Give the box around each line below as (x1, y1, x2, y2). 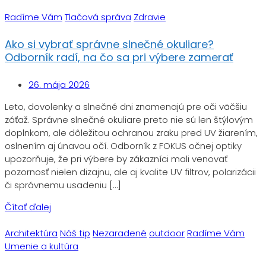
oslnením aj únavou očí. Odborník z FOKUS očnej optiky (5, 139, 242, 152)
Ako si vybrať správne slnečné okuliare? (5, 36, 214, 52)
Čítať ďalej (5, 200, 51, 213)
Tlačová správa (65, 11, 131, 23)
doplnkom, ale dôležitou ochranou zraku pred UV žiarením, (5, 126, 258, 139)
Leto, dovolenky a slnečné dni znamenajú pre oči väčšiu (5, 100, 247, 113)
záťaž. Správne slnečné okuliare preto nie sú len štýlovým (5, 113, 253, 126)
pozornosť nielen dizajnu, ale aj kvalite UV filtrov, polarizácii (5, 165, 256, 178)
